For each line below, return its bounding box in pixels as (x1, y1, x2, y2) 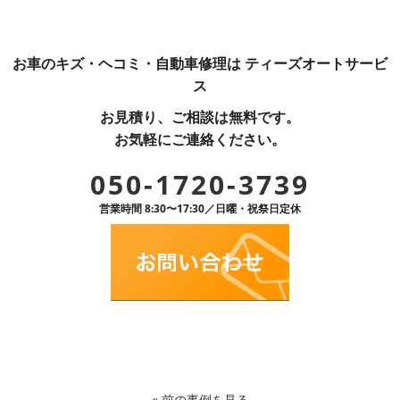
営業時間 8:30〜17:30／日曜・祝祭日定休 (99, 201, 301, 216)
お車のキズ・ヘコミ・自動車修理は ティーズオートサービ (12, 54, 387, 73)
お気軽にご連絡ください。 (114, 129, 286, 149)
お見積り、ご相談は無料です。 (100, 107, 300, 127)
